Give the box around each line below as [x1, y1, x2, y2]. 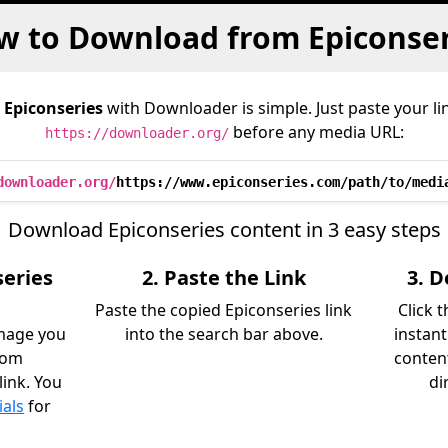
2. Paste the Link [141, 264, 306, 291]
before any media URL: [228, 121, 404, 143]
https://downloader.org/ [44, 125, 229, 141]
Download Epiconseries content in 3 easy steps [7, 216, 441, 243]
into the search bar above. [124, 323, 323, 345]
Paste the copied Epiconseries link [95, 299, 353, 321]
